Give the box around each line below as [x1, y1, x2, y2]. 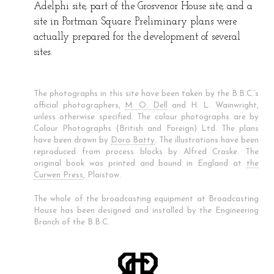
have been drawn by [34, 136, 111, 144]
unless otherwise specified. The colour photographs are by [34, 113, 259, 121]
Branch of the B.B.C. [34, 218, 109, 226]
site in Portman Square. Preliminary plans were [34, 17, 237, 27]
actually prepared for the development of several [34, 32, 240, 42]
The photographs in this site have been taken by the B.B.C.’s [34, 89, 259, 98]
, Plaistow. [83, 171, 124, 179]
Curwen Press [34, 171, 83, 179]
